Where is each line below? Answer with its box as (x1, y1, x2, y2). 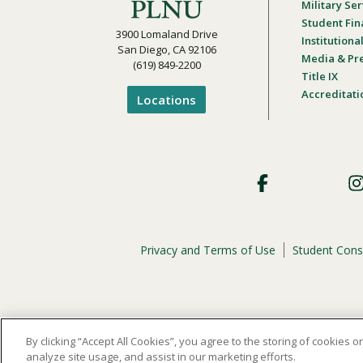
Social (97, 177, 155, 207)
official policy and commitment (135, 318, 277, 331)
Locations (137, 92, 197, 109)
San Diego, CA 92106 (117, 42, 216, 57)
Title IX (301, 69, 339, 83)
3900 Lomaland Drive (115, 27, 218, 41)
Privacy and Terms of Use (139, 241, 275, 258)
